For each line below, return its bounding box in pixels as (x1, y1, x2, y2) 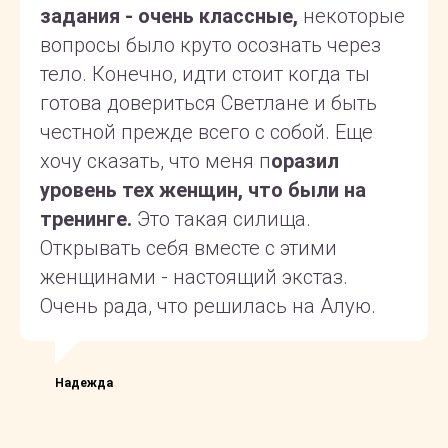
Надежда (55, 375, 113, 390)
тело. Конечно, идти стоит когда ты (40, 61, 370, 86)
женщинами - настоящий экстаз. (40, 264, 348, 289)
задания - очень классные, (40, 3, 298, 28)
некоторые (298, 3, 405, 28)
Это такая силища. (137, 206, 311, 231)
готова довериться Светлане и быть (40, 90, 377, 115)
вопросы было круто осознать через (40, 32, 381, 57)
